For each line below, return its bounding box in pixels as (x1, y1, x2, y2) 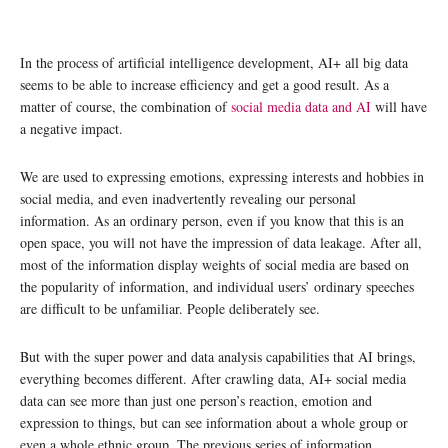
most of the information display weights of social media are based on (20, 255, 409, 274)
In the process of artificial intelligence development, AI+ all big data (20, 53, 408, 72)
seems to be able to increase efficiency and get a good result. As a (20, 75, 389, 94)
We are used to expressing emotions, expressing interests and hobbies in (20, 167, 424, 186)
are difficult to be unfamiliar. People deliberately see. (20, 299, 320, 318)
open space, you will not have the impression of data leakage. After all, (20, 233, 422, 252)
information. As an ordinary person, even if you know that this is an (20, 211, 404, 230)
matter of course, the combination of (20, 97, 231, 116)
